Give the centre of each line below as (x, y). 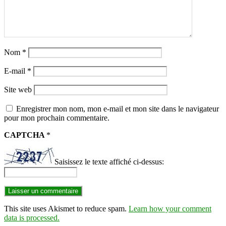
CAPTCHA (25, 135)
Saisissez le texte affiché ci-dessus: (109, 162)
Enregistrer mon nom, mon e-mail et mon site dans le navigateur (118, 109)
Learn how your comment (170, 208)
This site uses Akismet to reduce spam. (66, 208)
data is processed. (32, 217)
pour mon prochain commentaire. (57, 118)
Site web (18, 90)
